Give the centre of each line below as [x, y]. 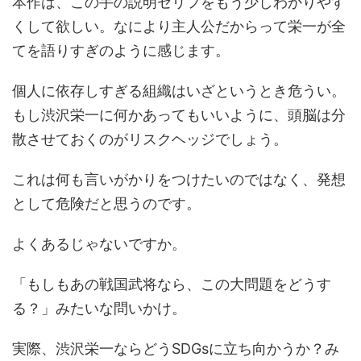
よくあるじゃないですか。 [99, 244]
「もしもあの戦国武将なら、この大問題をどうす [172, 284]
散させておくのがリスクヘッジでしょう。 [150, 139]
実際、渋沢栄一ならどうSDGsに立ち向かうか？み [176, 349]
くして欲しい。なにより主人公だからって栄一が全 [179, 26]
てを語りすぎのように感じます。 [121, 50]
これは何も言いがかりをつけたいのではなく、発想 [179, 179]
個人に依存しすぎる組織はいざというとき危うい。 [179, 91]
